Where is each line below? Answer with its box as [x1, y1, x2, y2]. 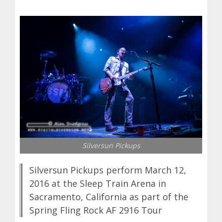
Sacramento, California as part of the [29, 190, 188, 203]
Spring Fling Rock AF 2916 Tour [29, 204, 162, 216]
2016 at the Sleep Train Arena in [29, 177, 166, 189]
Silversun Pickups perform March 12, [29, 164, 186, 176]
